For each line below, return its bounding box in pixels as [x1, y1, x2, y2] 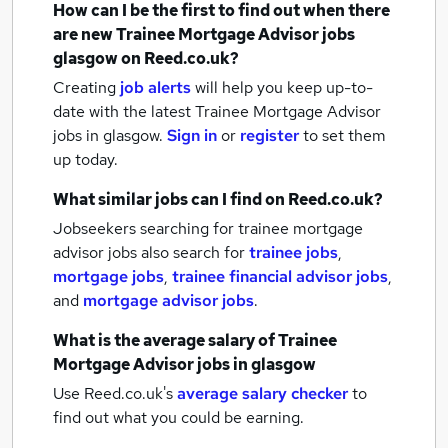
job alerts [120, 77, 191, 98]
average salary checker [177, 383, 348, 404]
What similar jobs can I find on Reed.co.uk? [53, 189, 383, 210]
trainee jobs [249, 242, 338, 263]
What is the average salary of [53, 330, 278, 351]
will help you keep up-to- [195, 77, 373, 98]
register [240, 125, 299, 146]
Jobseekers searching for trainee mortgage [53, 218, 363, 239]
